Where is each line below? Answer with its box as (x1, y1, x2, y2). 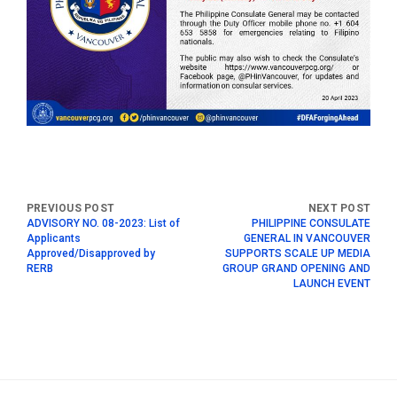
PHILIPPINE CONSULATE (252, 216, 370, 230)
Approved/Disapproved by (27, 246, 155, 260)
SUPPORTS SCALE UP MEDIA (225, 246, 370, 260)
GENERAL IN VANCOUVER (244, 231, 370, 245)
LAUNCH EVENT (293, 276, 370, 290)
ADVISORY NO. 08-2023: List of (27, 216, 180, 230)
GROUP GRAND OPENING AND (222, 261, 370, 275)
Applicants (27, 231, 81, 245)
